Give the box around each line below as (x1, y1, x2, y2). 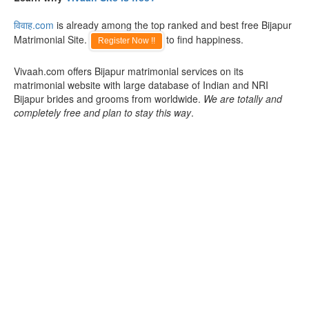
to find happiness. (163, 32, 243, 46)
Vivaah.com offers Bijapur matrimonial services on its (14, 64, 243, 78)
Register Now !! (98, 36, 155, 46)
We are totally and (203, 92, 282, 106)
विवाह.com (14, 18, 54, 32)
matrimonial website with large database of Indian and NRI (14, 78, 268, 92)
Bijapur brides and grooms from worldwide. (14, 92, 203, 106)
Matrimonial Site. (14, 32, 90, 46)
